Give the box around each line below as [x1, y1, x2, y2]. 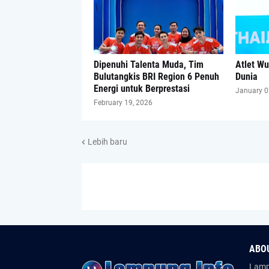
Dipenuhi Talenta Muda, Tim [93, 59, 204, 70]
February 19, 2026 [93, 98, 153, 107]
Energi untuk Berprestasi [93, 83, 190, 94]
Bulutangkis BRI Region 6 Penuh [93, 71, 219, 82]
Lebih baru [87, 136, 127, 147]
